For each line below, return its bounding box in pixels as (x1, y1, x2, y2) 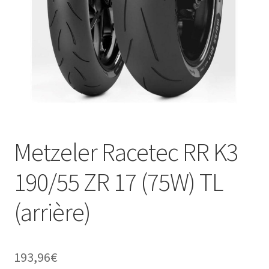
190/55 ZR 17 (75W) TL (13, 166, 223, 198)
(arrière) (13, 196, 91, 228)
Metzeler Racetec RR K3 (13, 136, 238, 168)
